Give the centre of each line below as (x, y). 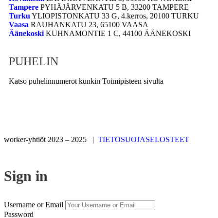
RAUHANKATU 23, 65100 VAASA (90, 24)
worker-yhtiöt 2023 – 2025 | (51, 139)
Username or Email (34, 204)
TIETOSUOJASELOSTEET (144, 139)
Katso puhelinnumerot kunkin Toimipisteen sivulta (86, 81)
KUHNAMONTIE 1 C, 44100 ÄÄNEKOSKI (117, 33)
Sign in (26, 176)
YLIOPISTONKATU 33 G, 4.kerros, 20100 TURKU (115, 16)
